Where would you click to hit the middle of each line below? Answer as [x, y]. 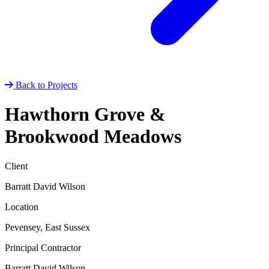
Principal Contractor [43, 247]
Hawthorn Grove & [85, 114]
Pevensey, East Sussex [47, 227]
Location [22, 207]
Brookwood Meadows [93, 137]
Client [16, 166]
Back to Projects [47, 85]
